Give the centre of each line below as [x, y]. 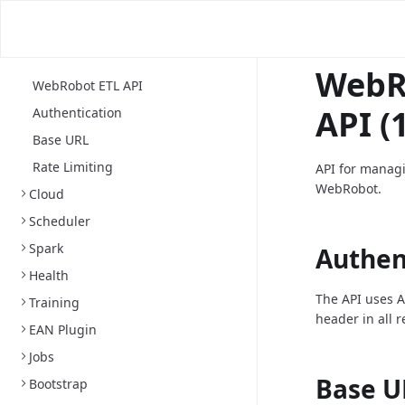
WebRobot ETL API [88, 85]
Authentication [77, 113]
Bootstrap [58, 384]
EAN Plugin [63, 330]
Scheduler [60, 221]
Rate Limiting [73, 167]
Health [49, 275]
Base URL [61, 140]
